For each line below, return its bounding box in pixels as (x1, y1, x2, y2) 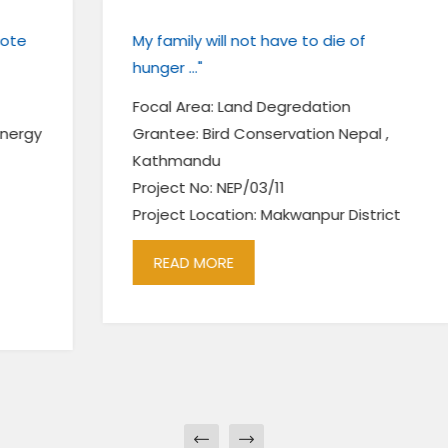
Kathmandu (79, 150, 168, 171)
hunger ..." (79, 57, 150, 78)
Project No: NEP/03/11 (79, 177, 232, 198)
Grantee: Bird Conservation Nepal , (79, 123, 336, 144)
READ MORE (100, 252, 181, 273)
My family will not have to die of (79, 30, 313, 51)
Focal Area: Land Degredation (79, 96, 298, 117)
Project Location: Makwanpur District (79, 204, 348, 225)
